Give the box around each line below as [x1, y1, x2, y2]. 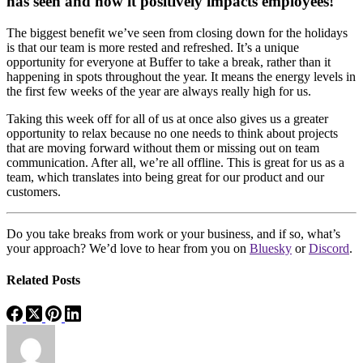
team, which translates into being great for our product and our [6, 169, 324, 184]
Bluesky [250, 241, 292, 255]
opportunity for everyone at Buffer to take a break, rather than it [6, 54, 331, 69]
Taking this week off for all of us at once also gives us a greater [6, 111, 328, 126]
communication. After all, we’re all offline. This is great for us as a [6, 155, 344, 169]
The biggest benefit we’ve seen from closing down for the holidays [6, 25, 348, 40]
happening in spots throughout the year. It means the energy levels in [6, 69, 356, 83]
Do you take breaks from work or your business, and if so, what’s [6, 226, 340, 241]
